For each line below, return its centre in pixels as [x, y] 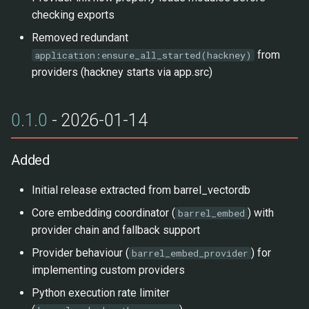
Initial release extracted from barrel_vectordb [141, 190]
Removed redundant [80, 37]
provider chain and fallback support [116, 230]
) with [261, 213]
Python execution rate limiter [101, 293]
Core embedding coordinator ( [103, 213]
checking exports [73, 14]
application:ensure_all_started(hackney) [143, 55]
